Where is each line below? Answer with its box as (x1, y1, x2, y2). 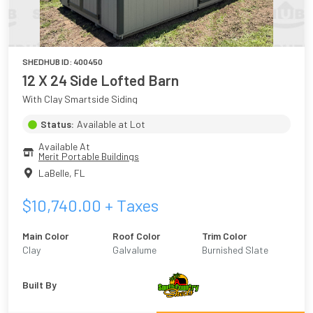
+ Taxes (101, 195, 159, 216)
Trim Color (202, 230, 247, 242)
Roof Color (112, 230, 160, 242)
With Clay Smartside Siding (22, 93, 138, 105)
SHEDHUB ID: (22, 57, 73, 67)
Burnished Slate (202, 244, 269, 256)
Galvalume (112, 244, 156, 256)
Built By (22, 279, 57, 291)
